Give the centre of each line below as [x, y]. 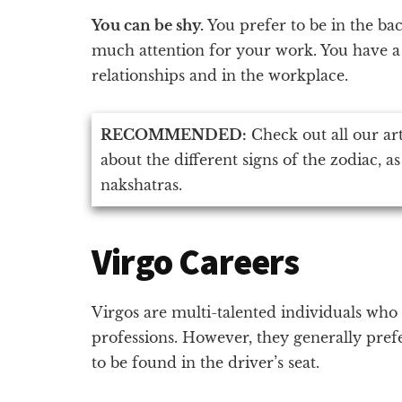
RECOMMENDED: [174, 134]
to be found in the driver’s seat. [205, 362]
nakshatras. [141, 184]
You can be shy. [148, 25]
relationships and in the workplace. [220, 75]
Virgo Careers [196, 262]
